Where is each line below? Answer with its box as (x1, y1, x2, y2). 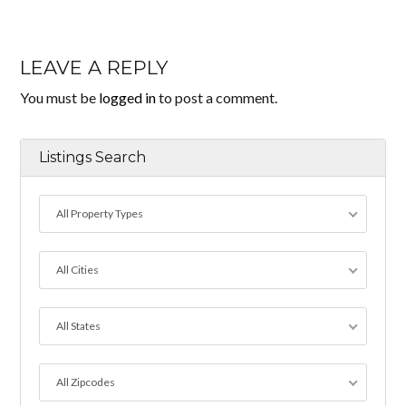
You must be (20, 89, 100, 107)
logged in (99, 89, 157, 107)
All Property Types (56, 207, 144, 221)
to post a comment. (156, 89, 278, 107)
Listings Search (39, 149, 147, 167)
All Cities (56, 263, 100, 277)
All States (56, 319, 101, 333)
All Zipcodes (56, 375, 116, 390)
